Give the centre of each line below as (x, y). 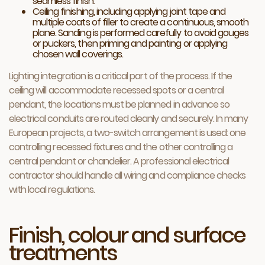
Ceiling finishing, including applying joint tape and (129, 12)
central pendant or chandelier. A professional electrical (119, 161)
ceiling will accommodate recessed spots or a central (117, 90)
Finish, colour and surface (127, 235)
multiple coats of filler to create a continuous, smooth (141, 22)
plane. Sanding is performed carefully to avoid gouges (141, 33)
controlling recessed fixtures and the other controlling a (121, 147)
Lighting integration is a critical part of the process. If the (121, 76)
